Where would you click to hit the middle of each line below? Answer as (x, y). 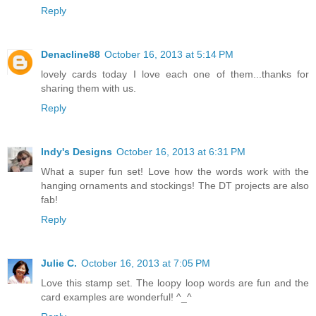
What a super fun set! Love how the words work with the (175, 172)
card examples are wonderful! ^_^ (116, 297)
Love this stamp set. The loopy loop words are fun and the (175, 283)
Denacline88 (71, 55)
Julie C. (59, 263)
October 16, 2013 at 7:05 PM (146, 263)
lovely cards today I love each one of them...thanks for (175, 74)
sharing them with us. (89, 89)
